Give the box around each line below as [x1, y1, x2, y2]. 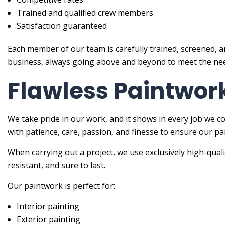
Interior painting [16, 201, 79, 212]
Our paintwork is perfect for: [8, 180, 115, 192]
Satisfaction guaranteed [16, 20, 107, 32]
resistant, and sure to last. [8, 160, 105, 171]
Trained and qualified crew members [16, 7, 153, 19]
